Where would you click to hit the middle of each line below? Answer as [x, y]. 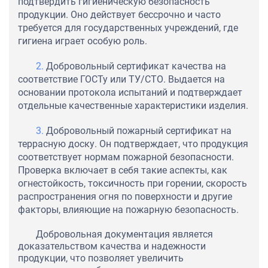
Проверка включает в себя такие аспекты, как [123, 170]
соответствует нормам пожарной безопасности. [126, 157]
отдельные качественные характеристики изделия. [133, 106]
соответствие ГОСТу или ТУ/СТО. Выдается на [121, 80]
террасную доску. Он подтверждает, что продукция [133, 144]
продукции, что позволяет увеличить [101, 258]
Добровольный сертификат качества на [136, 66]
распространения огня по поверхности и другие [125, 197]
